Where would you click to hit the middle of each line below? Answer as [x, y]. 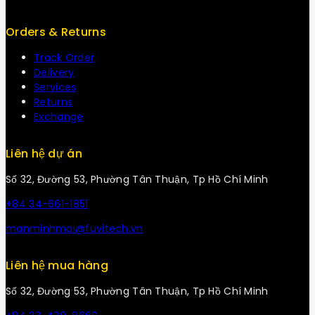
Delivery [54, 73]
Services [55, 88]
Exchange [59, 117]
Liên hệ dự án [44, 154]
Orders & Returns [56, 32]
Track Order [64, 58]
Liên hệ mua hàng [57, 266]
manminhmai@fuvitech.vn [75, 229]
